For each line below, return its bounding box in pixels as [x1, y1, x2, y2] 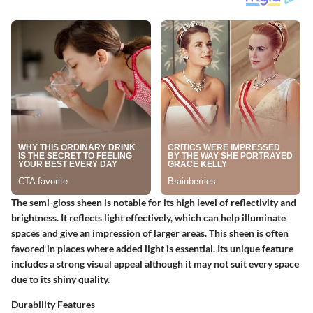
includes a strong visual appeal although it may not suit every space [11, 257, 299, 270]
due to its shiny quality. [11, 272, 110, 285]
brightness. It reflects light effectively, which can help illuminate [11, 211, 286, 224]
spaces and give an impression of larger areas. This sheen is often [11, 226, 289, 239]
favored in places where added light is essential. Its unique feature [11, 242, 293, 254]
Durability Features [11, 298, 95, 310]
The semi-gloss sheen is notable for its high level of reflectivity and [11, 196, 296, 208]
